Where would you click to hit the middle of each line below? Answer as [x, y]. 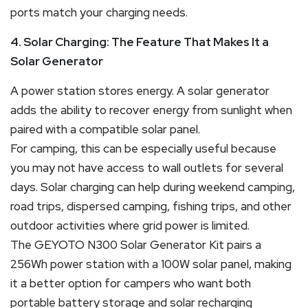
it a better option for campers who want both [131, 283]
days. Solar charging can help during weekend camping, [153, 187]
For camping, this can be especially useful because [143, 148]
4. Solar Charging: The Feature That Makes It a [140, 42]
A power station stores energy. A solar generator [140, 90]
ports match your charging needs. [99, 12]
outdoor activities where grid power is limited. [130, 225]
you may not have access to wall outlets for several [147, 167]
